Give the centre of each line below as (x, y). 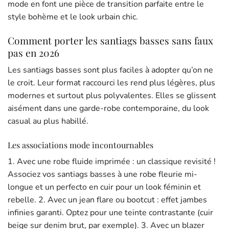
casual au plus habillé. (48, 121)
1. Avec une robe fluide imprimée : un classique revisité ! (112, 161)
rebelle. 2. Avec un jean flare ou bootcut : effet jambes (107, 200)
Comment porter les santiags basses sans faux (110, 41)
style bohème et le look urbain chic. (73, 17)
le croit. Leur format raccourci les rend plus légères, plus (111, 83)
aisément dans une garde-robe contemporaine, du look (108, 108)
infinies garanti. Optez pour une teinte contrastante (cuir (110, 212)
